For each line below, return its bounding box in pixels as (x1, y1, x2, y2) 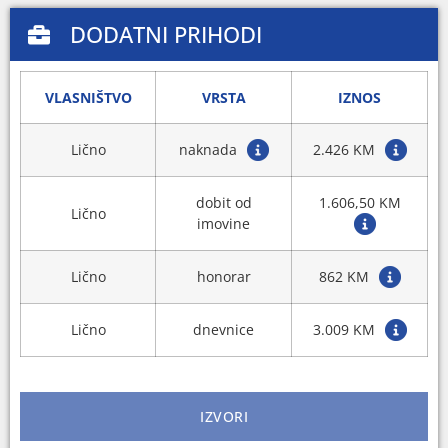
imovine (197, 214, 250, 234)
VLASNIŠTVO (44, 88, 132, 108)
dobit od (195, 193, 252, 213)
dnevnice (193, 320, 254, 340)
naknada (178, 140, 237, 160)
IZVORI (200, 407, 248, 427)
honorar (196, 267, 251, 287)
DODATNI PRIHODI (69, 19, 262, 50)
